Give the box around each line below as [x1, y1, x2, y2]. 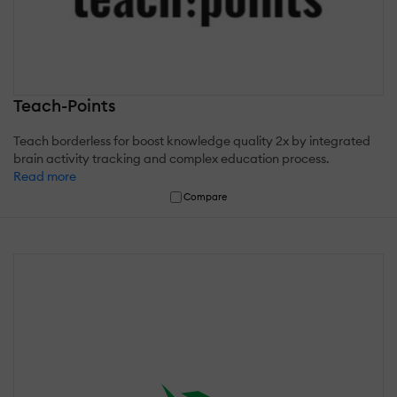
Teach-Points [13, 95, 116, 117]
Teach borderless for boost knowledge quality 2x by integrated [13, 133, 370, 150]
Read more [13, 168, 76, 185]
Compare [183, 191, 228, 204]
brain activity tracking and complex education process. [13, 151, 330, 167]
